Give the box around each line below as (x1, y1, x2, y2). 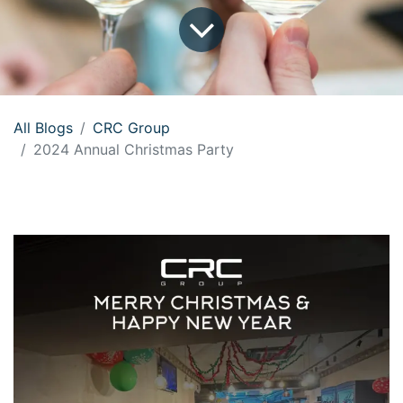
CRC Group (93, 118, 170, 137)
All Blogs (13, 118, 73, 137)
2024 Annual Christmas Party (33, 139, 234, 158)
